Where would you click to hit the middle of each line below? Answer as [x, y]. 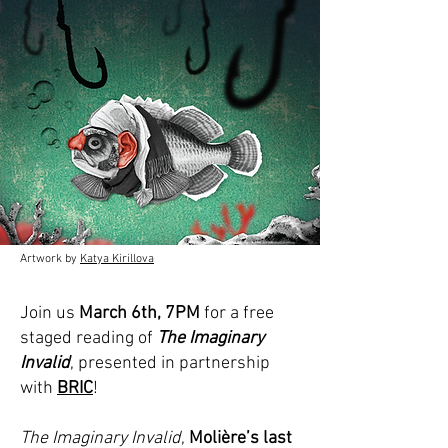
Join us [49, 313]
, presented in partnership [170, 363]
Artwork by [50, 259]
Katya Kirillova [117, 259]
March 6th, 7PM [139, 313]
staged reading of [88, 338]
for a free [237, 313]
